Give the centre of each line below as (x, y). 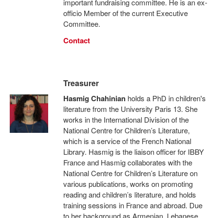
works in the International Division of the (126, 119)
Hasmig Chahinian (94, 98)
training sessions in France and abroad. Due (133, 205)
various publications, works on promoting (128, 184)
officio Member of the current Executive (125, 13)
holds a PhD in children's (165, 98)
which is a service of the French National (127, 141)
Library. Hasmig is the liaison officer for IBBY (133, 152)
